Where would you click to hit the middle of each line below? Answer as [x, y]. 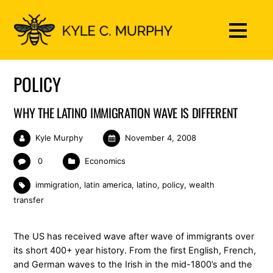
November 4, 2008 [160, 137]
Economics [105, 161]
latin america [108, 184]
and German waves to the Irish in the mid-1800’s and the [133, 264]
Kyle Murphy [59, 137]
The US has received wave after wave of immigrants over [134, 236]
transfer [29, 200]
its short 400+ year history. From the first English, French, [135, 250]
